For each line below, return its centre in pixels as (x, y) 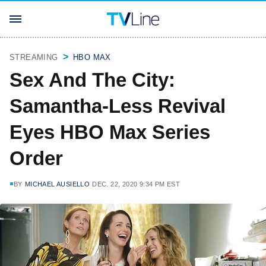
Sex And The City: (92, 80)
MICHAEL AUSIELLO (57, 184)
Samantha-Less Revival (118, 106)
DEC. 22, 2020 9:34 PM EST (136, 184)
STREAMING (34, 57)
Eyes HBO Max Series (110, 132)
